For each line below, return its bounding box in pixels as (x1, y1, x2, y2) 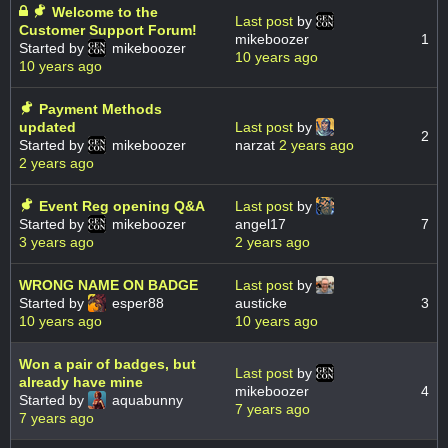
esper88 (108, 295, 164, 312)
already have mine (19, 374, 143, 391)
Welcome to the (52, 4, 158, 21)
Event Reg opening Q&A (39, 198, 205, 215)
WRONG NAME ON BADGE (19, 277, 198, 294)
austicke (235, 295, 287, 312)
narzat (235, 137, 279, 154)
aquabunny (108, 392, 183, 409)
